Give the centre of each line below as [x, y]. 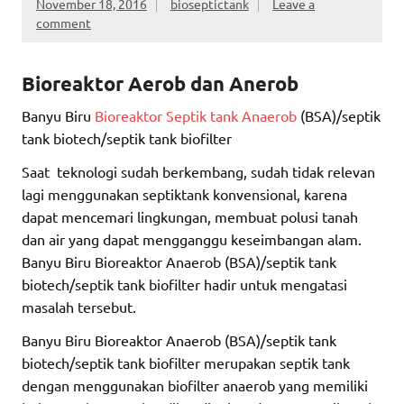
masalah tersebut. [79, 306]
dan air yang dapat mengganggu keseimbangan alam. [192, 239]
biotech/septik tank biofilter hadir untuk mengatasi [184, 284]
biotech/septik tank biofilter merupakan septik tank [186, 362]
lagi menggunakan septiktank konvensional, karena [184, 193]
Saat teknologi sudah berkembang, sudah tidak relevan [198, 171]
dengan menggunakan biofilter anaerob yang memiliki [195, 385]
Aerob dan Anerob [213, 83]
